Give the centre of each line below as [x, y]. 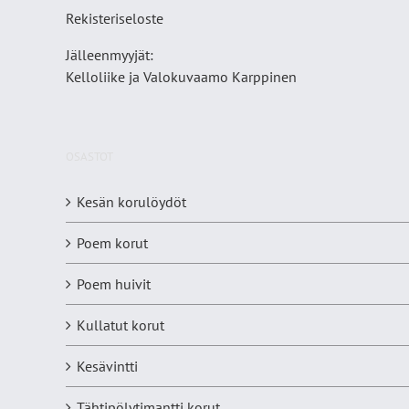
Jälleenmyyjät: [110, 55]
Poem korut [112, 243]
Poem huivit [114, 284]
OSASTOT [89, 157]
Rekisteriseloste [115, 19]
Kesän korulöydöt [131, 202]
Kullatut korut [121, 325]
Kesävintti [107, 367]
